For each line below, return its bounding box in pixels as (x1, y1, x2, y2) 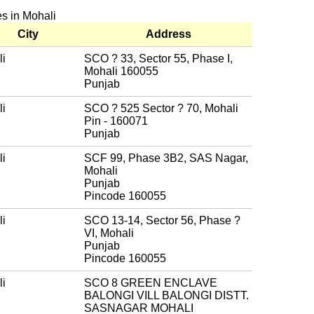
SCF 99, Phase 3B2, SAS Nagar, (84, 151, 248, 164)
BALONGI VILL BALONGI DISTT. (84, 289, 249, 301)
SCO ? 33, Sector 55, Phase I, (84, 52, 233, 64)
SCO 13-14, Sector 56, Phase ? (84, 214, 240, 226)
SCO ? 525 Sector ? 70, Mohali (84, 102, 238, 114)
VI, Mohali (84, 226, 134, 239)
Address (145, 27, 191, 40)
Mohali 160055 (84, 64, 158, 77)
